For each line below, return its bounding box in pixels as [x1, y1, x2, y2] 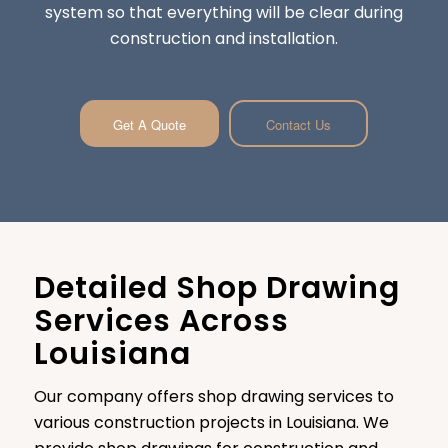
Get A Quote [112, 114, 186, 134]
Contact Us [265, 114, 331, 134]
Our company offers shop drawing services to [33, 385, 394, 409]
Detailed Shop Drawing [33, 266, 400, 309]
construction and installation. [109, 26, 338, 50]
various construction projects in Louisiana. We [33, 411, 389, 435]
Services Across [33, 299, 289, 342]
